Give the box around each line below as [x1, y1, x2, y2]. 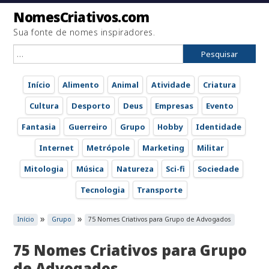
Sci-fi [166, 163, 186, 174]
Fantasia [22, 121, 56, 132]
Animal [112, 79, 139, 90]
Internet [39, 142, 74, 153]
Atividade [151, 79, 190, 90]
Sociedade [198, 163, 239, 174]
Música [76, 163, 104, 174]
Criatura [202, 79, 236, 90]
